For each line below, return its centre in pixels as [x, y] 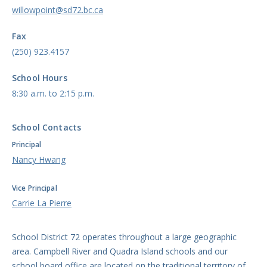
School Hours [40, 78]
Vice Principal [35, 188]
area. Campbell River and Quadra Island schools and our [120, 251]
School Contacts [47, 127]
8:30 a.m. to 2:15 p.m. [53, 93]
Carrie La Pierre [42, 203]
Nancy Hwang [39, 159]
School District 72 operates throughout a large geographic [124, 237]
